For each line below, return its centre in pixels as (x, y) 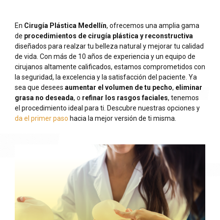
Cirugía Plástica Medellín (65, 26)
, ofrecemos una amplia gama (153, 26)
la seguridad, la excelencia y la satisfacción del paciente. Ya (106, 77)
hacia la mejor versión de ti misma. (122, 119)
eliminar (189, 88)
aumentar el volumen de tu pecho (119, 88)
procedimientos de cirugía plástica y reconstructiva (109, 36)
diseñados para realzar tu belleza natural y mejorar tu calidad (109, 46)
